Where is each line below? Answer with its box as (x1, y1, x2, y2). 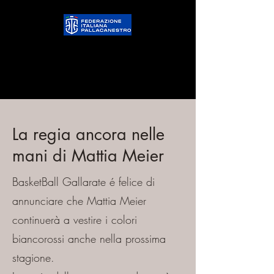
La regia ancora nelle (12, 124, 165, 145)
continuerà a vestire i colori (12, 212, 137, 227)
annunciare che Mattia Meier (12, 193, 146, 208)
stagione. (12, 250, 54, 265)
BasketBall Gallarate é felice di (12, 174, 155, 189)
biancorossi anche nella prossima (12, 231, 166, 246)
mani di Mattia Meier (12, 145, 164, 166)
